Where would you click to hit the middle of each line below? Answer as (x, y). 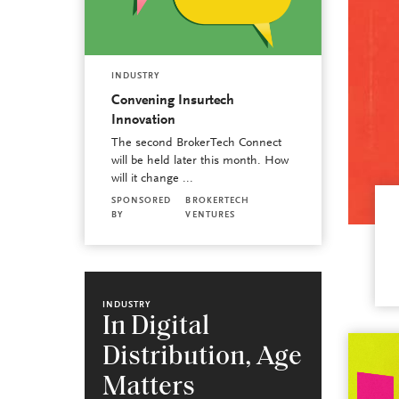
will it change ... (152, 179)
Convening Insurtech (172, 101)
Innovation (143, 121)
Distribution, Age (202, 358)
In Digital (155, 328)
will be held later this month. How (199, 162)
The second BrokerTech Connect (196, 144)
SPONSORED (141, 202)
